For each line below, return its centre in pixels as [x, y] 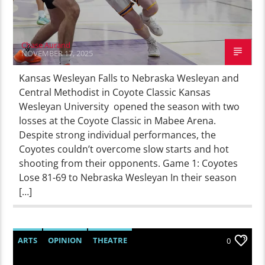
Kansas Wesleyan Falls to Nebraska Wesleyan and [129, 78]
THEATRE [110, 240]
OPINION [65, 240]
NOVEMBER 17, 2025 [57, 53]
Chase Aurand [46, 45]
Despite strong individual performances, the [118, 135]
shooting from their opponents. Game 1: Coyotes [129, 163]
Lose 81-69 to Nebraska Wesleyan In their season [128, 177]
